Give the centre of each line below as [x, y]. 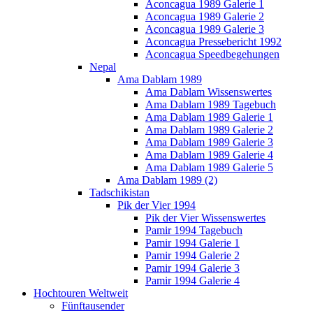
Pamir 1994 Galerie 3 [192, 268]
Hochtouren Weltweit [81, 293]
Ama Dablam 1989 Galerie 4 [209, 154]
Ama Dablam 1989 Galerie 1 [209, 117]
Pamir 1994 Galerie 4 [192, 280]
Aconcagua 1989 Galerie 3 [205, 29]
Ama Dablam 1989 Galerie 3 [209, 142]
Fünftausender [93, 305]
